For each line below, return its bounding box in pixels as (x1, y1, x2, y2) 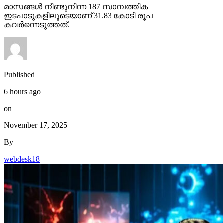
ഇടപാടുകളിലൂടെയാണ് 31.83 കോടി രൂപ (4, 11, 153, 20)
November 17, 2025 (4, 120, 67, 129)
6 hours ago (4, 87, 41, 96)
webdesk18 (4, 154, 40, 163)
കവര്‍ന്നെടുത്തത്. (4, 20, 69, 29)
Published (4, 70, 35, 79)
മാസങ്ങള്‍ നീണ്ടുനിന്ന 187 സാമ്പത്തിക (4, 2, 148, 11)
